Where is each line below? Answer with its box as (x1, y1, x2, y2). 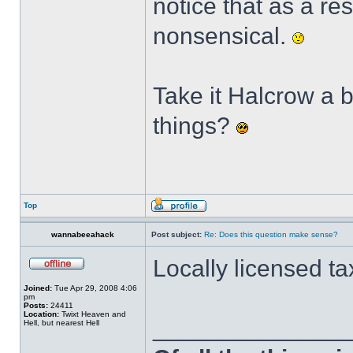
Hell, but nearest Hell (24, 318, 99, 327)
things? (153, 113, 236, 139)
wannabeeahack (51, 230, 114, 239)
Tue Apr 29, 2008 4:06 (52, 284, 137, 292)
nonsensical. (153, 23, 292, 49)
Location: (24, 310, 59, 318)
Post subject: (151, 230, 202, 239)
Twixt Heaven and (59, 310, 126, 318)
